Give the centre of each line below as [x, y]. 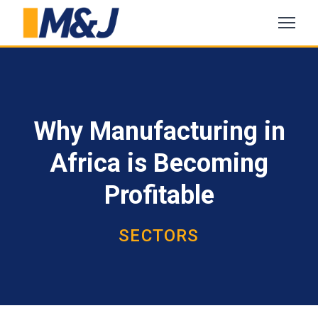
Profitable [159, 195]
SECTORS [159, 236]
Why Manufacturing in [159, 131]
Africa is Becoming [159, 163]
